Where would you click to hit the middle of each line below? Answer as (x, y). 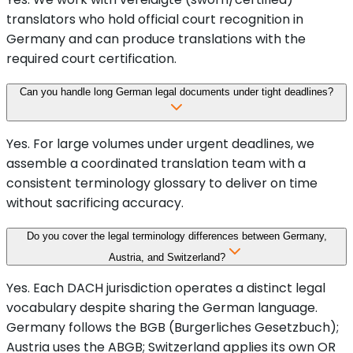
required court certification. (91, 59)
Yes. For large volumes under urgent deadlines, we (160, 144)
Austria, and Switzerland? (167, 258)
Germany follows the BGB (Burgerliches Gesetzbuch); (173, 328)
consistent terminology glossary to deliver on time (162, 184)
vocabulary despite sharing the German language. (162, 308)
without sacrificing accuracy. (95, 203)
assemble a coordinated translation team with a (156, 164)
